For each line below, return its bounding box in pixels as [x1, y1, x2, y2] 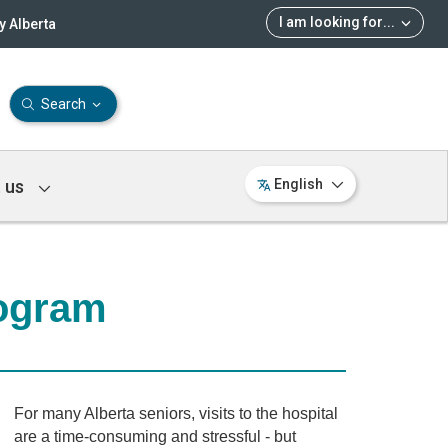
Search [37, 96, 89, 112]
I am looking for [279, 14, 383, 30]
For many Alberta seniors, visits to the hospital [13, 404, 338, 422]
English [271, 176, 326, 192]
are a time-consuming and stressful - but [13, 427, 296, 445]
